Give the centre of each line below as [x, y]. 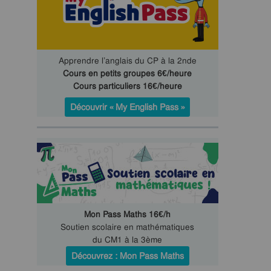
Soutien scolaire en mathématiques [128, 227]
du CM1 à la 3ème [128, 240]
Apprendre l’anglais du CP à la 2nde [127, 60]
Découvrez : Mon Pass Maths [127, 256]
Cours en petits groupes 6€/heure [128, 73]
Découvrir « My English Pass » [128, 107]
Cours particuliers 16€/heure [127, 86]
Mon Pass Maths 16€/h [128, 214]
